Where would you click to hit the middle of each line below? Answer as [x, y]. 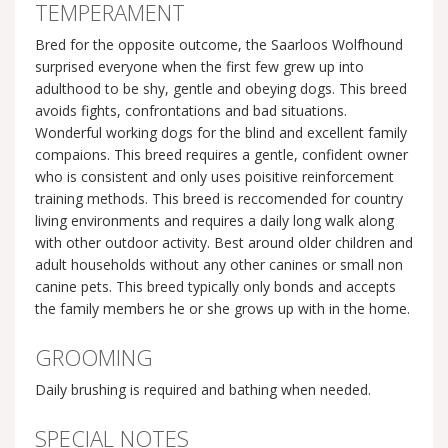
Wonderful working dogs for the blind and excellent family [221, 133]
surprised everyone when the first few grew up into [199, 67]
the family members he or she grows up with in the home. [222, 309]
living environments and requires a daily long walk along [214, 221]
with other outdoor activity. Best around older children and [224, 243]
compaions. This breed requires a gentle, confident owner [221, 155]
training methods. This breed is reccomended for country [219, 199]
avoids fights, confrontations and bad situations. [191, 111]
